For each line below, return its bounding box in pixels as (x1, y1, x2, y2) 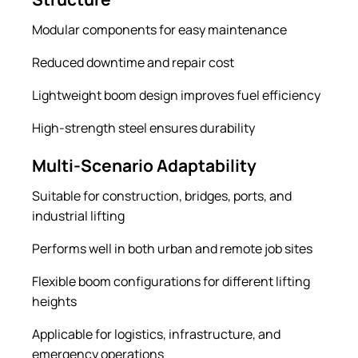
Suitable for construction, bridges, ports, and (32, 186, 292, 205)
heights (32, 292, 77, 310)
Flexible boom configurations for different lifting (32, 272, 310, 290)
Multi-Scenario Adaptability (32, 153, 257, 177)
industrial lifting (32, 206, 125, 225)
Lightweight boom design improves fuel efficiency (32, 86, 320, 104)
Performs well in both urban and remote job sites (32, 239, 312, 257)
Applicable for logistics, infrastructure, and (32, 324, 280, 343)
